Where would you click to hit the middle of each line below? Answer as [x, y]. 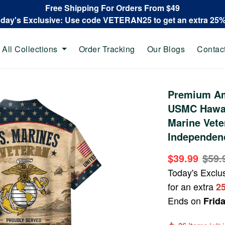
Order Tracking [107, 49]
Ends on [186, 200]
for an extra [192, 186]
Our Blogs [166, 49]
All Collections [30, 49]
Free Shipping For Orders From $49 [113, 8]
